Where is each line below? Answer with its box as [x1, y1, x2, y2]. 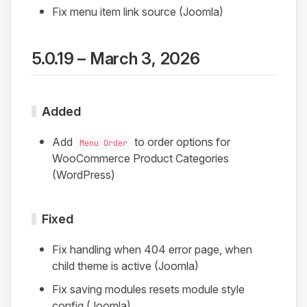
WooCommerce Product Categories [52, 151, 229, 166]
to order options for [132, 135, 230, 149]
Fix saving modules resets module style [52, 282, 245, 297]
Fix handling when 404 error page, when [52, 243, 252, 257]
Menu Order [79, 138, 127, 149]
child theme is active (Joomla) [52, 259, 199, 273]
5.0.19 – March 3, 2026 [32, 48, 200, 69]
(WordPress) [52, 168, 115, 182]
